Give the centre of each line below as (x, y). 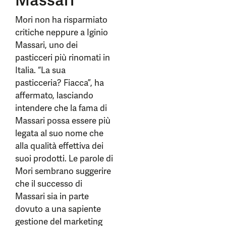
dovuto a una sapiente (58, 209)
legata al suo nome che (59, 133)
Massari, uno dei (46, 45)
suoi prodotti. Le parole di (64, 158)
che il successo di (49, 184)
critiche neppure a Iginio (62, 32)
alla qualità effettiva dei (59, 146)
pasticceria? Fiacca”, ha (60, 83)
